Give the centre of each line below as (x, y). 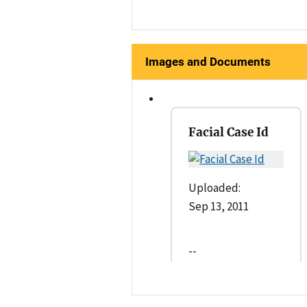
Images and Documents (208, 62)
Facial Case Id (229, 133)
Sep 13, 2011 (219, 207)
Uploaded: (214, 188)
